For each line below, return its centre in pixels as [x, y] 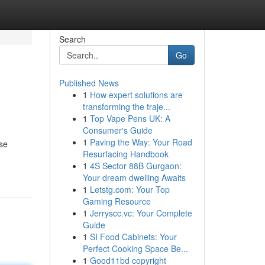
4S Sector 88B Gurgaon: [135, 166]
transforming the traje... [126, 106]
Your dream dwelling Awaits [134, 177]
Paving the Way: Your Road [141, 142]
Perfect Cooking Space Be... [135, 248]
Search [72, 39]
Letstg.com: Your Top [130, 189]
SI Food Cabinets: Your [133, 237]
